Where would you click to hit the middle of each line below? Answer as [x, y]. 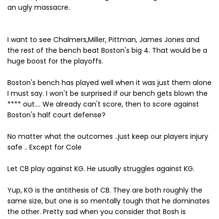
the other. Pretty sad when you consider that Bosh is [97, 212]
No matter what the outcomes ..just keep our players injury [108, 136]
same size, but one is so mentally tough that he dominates [109, 201]
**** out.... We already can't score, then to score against [103, 104]
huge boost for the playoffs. [55, 61]
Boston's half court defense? [56, 115]
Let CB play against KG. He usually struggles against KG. [101, 169]
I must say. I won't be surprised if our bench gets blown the [108, 93]
